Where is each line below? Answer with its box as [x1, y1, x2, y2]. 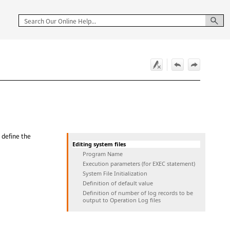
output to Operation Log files [82, 196, 161, 204]
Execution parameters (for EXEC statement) [82, 159, 195, 167]
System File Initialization [82, 169, 147, 177]
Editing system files [72, 140, 126, 148]
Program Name [82, 149, 123, 158]
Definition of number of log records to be [82, 188, 193, 197]
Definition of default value [82, 179, 153, 187]
